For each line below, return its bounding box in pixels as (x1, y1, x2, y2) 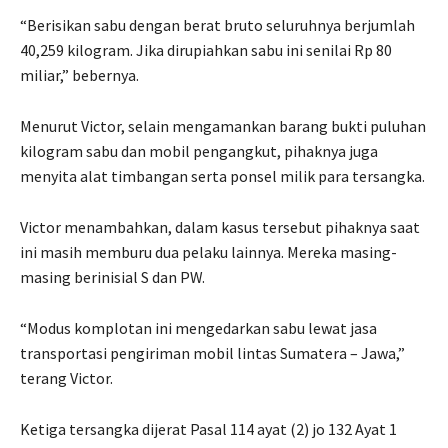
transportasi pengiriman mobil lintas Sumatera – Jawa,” (20, 342, 405, 363)
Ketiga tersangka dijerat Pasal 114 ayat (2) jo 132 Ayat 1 (20, 418, 397, 439)
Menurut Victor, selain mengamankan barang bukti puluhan (20, 115, 426, 136)
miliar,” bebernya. (20, 64, 139, 85)
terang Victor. (20, 367, 113, 388)
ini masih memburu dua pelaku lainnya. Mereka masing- (20, 241, 397, 262)
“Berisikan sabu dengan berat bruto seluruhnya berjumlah (20, 14, 415, 35)
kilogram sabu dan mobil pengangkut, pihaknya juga (20, 140, 378, 161)
